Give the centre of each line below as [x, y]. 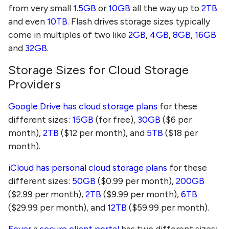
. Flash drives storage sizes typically [139, 21]
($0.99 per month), [136, 181]
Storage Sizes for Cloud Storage [98, 70]
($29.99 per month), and [58, 208]
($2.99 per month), [47, 194]
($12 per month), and [103, 133]
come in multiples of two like [68, 35]
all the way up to [166, 8]
